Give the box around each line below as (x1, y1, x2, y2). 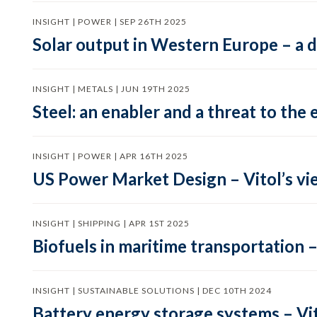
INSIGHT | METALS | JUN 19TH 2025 (32, 83, 190, 94)
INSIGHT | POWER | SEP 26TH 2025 (32, 16, 187, 27)
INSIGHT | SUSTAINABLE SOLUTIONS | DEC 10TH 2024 (32, 285, 272, 296)
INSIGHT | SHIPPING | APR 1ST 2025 (32, 218, 190, 229)
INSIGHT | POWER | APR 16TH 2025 (32, 151, 188, 161)
